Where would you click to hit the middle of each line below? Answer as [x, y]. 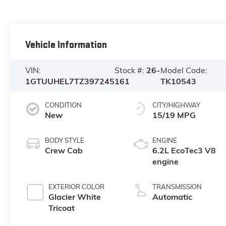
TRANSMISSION [177, 187]
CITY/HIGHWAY [177, 105]
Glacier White [74, 197]
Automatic [173, 197]
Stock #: [130, 70]
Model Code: [184, 70]
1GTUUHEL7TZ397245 [70, 81]
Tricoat [61, 208]
